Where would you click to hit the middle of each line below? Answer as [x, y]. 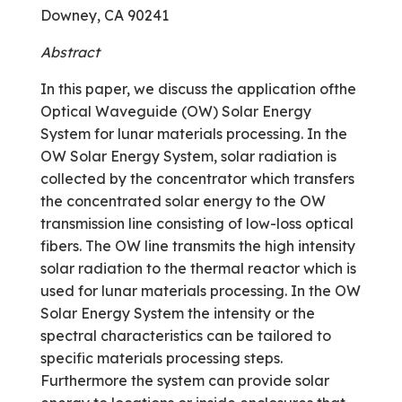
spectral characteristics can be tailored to [185, 336]
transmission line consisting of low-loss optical [197, 223]
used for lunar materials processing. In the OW [200, 291]
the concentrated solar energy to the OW [183, 201]
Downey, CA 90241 [104, 15]
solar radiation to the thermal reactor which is [198, 268]
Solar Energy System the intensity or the [177, 313]
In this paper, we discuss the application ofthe [198, 89]
